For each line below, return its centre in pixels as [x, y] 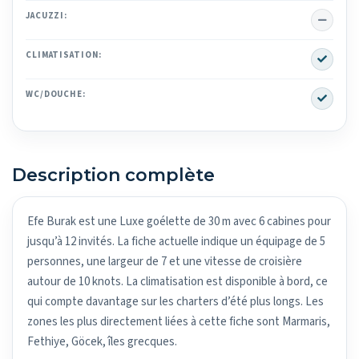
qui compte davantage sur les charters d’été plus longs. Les [175, 301]
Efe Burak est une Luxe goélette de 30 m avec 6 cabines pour [179, 221]
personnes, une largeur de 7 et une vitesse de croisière [165, 261]
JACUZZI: [47, 15]
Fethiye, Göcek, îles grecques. [102, 341]
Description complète [113, 175]
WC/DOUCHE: [56, 94]
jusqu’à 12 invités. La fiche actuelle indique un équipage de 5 [176, 241]
